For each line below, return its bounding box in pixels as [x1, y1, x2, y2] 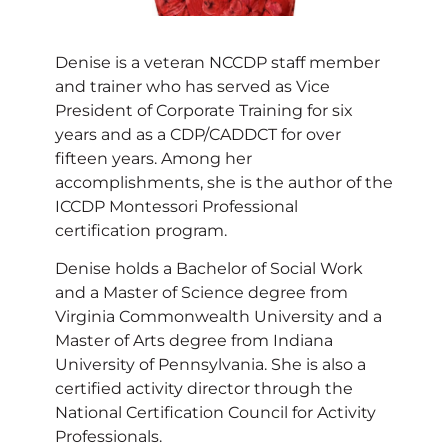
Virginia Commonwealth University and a [55, 307, 382, 327]
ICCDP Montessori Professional [55, 197, 298, 217]
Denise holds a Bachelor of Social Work [55, 259, 363, 279]
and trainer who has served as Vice [55, 77, 330, 97]
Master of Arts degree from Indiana [55, 331, 333, 351]
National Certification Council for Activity [55, 403, 376, 423]
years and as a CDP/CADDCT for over [55, 125, 341, 145]
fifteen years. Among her [55, 149, 252, 169]
